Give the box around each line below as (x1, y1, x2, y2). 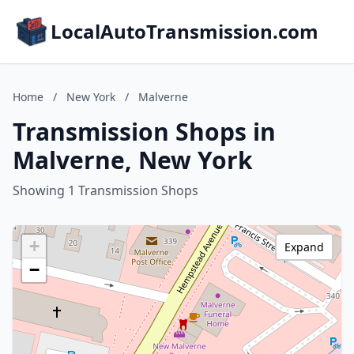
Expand (284, 239, 324, 254)
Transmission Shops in (13, 115, 276, 148)
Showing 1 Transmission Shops (13, 182, 198, 199)
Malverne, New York (13, 144, 253, 176)
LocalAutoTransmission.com (51, 18, 318, 44)
